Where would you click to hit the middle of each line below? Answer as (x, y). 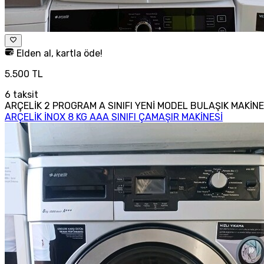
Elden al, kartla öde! (58, 53)
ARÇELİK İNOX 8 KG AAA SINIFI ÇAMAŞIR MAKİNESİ (114, 117)
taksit (24, 94)
